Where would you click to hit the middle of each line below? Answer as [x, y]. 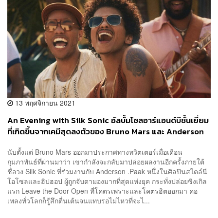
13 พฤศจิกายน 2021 [44, 103]
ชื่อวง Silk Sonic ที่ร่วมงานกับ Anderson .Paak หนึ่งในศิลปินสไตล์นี [107, 171]
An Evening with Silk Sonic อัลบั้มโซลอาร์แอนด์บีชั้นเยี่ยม [108, 121]
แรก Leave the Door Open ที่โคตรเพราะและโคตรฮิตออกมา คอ [102, 191]
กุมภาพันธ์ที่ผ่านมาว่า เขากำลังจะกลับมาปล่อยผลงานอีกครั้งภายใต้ [106, 161]
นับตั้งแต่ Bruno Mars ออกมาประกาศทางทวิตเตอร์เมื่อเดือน [95, 152]
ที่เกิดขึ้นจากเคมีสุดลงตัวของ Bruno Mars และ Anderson [106, 132]
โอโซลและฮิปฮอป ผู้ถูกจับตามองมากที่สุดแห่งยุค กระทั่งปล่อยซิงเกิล [107, 181]
